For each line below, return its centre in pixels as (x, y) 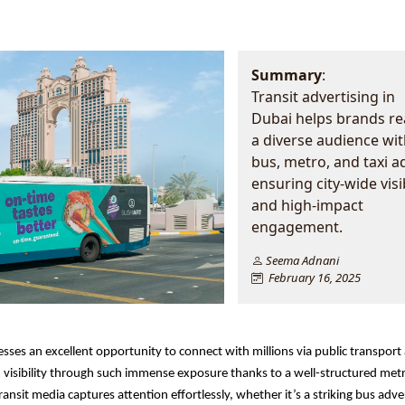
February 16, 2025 (311, 278)
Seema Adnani (301, 260)
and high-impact (307, 205)
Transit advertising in (323, 97)
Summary (286, 75)
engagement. (297, 227)
